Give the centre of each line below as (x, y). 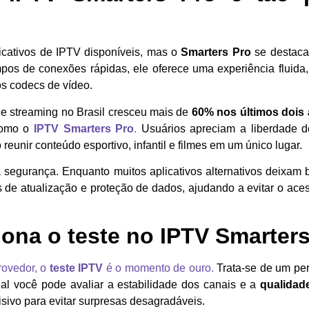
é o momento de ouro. (158, 268)
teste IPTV (76, 268)
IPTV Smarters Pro (84, 128)
